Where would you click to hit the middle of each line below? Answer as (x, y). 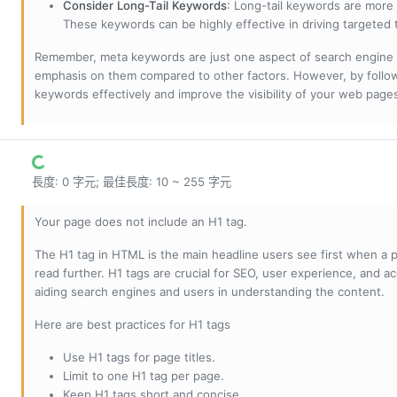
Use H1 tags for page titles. (139, 358)
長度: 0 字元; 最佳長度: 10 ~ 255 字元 (132, 182)
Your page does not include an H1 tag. (141, 222)
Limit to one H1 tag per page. (144, 376)
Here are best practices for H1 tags (132, 325)
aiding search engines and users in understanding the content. (210, 292)
